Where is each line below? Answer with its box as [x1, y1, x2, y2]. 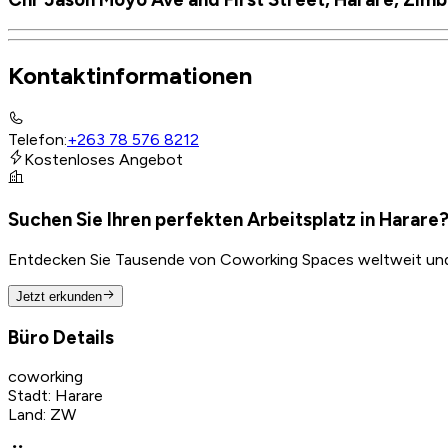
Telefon [8, 130, 64, 150]
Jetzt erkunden [16, 288, 102, 304]
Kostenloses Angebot [24, 150, 183, 170]
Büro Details [8, 325, 114, 349]
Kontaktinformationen [8, 61, 252, 91]
